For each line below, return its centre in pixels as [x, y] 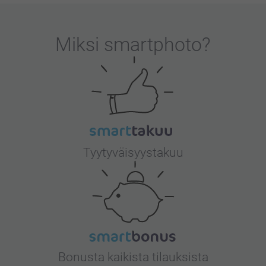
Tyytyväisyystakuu [133, 152]
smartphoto [153, 44]
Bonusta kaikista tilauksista [133, 257]
